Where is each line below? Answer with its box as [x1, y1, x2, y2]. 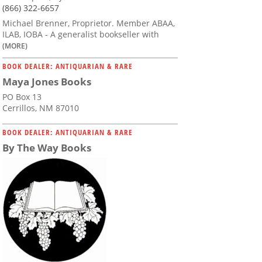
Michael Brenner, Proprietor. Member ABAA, [2, 18, 175, 29]
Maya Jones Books [2, 75, 91, 89]
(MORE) [2, 41, 27, 51]
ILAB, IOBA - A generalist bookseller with [2, 29, 159, 40]
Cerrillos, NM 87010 [2, 102, 79, 114]
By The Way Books [2, 141, 91, 155]
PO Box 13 [2, 91, 42, 103]
